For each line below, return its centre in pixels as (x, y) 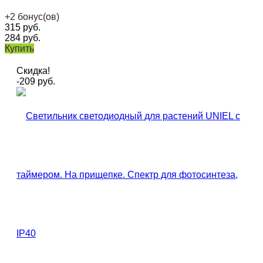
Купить (19, 49)
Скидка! (33, 71)
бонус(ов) (38, 17)
